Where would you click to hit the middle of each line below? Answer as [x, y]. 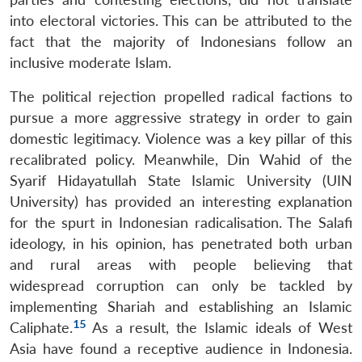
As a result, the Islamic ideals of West [219, 327]
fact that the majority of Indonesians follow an [181, 41]
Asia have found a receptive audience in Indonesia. [181, 348]
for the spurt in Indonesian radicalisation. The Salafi [181, 222]
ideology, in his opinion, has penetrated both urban [181, 243]
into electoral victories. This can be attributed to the [181, 20]
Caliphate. [41, 327]
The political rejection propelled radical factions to [181, 96]
